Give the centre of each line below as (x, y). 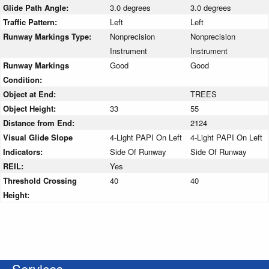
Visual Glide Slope (38, 138)
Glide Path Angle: (37, 8)
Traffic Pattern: (31, 22)
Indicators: (24, 152)
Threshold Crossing (40, 181)
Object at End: (31, 94)
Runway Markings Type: (48, 37)
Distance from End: (40, 123)
